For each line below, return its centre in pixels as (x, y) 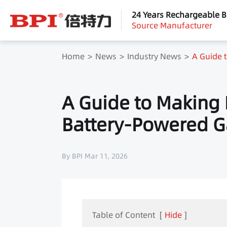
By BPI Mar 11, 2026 (95, 156)
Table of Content (124, 215)
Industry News (154, 56)
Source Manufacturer (172, 25)
